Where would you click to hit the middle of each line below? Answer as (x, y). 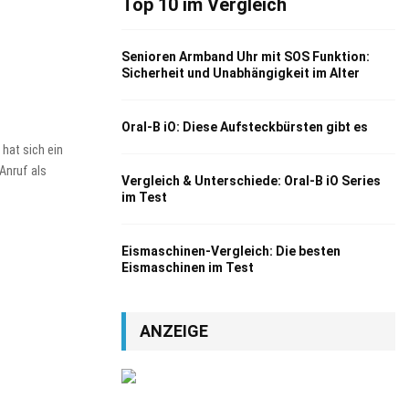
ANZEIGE (174, 331)
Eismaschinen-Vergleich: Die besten (231, 251)
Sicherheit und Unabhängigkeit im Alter (241, 73)
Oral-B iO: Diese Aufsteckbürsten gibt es (245, 127)
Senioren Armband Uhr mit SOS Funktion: (246, 57)
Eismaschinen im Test (188, 267)
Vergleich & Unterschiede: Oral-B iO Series (251, 181)
